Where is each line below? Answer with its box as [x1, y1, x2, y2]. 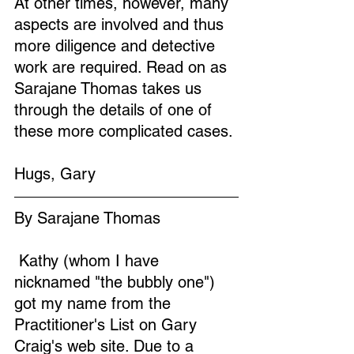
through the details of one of [14, 100, 217, 119]
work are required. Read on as [14, 58, 232, 77]
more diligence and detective [14, 36, 220, 55]
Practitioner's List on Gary [14, 315, 201, 334]
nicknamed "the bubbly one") [14, 273, 220, 292]
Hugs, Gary [14, 164, 96, 183]
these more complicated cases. [14, 122, 233, 141]
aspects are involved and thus [14, 15, 228, 34]
